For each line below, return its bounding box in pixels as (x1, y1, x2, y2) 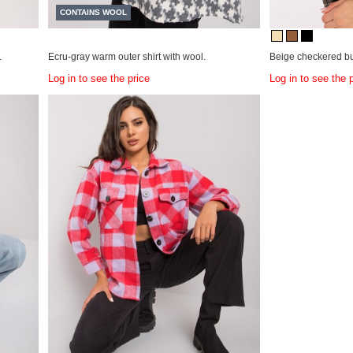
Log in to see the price (48, 73, 150, 85)
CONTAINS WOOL (60, 8, 128, 17)
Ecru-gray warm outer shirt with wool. (48, 51, 206, 63)
